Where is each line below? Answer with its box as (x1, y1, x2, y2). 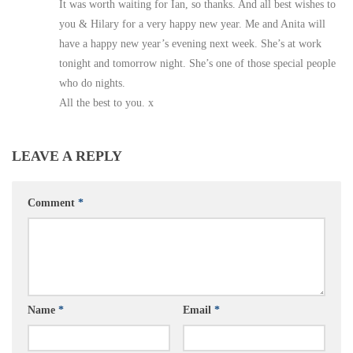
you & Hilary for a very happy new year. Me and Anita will (59, 17, 325, 30)
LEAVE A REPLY (12, 147, 122, 164)
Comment (28, 196, 78, 209)
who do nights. (59, 76, 125, 89)
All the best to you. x (59, 95, 154, 109)
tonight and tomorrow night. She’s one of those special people (59, 56, 336, 69)
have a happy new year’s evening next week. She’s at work (59, 36, 321, 50)
